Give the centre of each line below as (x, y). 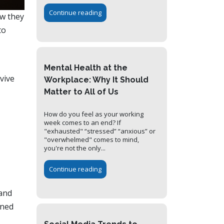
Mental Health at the (86, 68)
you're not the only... (75, 148)
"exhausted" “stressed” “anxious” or (100, 131)
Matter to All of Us (81, 92)
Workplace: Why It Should (96, 80)
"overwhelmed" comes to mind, (91, 140)
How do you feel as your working (94, 114)
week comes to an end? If (82, 123)
